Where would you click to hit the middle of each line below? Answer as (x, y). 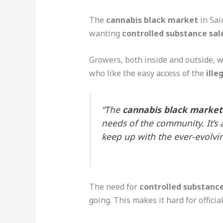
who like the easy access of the (147, 73)
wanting (105, 33)
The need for (114, 187)
